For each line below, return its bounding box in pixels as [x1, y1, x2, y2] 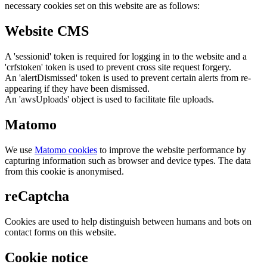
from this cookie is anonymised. [5, 166, 124, 176]
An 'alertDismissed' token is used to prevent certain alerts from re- [5, 72, 251, 83]
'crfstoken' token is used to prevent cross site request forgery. [5, 61, 231, 72]
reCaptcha [5, 188, 69, 204]
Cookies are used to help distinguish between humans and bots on [5, 216, 252, 227]
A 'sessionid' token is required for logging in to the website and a [5, 51, 247, 61]
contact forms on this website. [5, 227, 116, 238]
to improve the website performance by [97, 144, 246, 155]
